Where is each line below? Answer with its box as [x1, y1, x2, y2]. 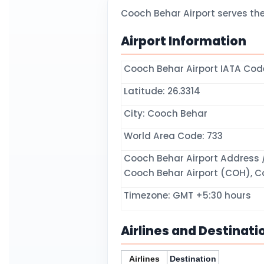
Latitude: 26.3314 [121, 85, 200, 97]
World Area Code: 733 [121, 130, 223, 142]
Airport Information [121, 32, 246, 49]
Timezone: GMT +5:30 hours [121, 189, 251, 202]
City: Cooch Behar [121, 107, 207, 120]
